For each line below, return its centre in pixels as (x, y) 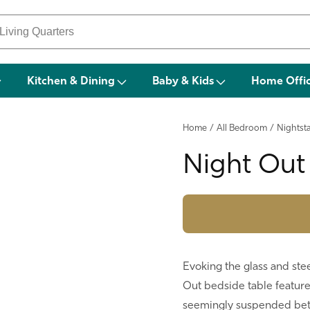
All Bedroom (241, 128)
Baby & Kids (183, 82)
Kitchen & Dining (71, 82)
